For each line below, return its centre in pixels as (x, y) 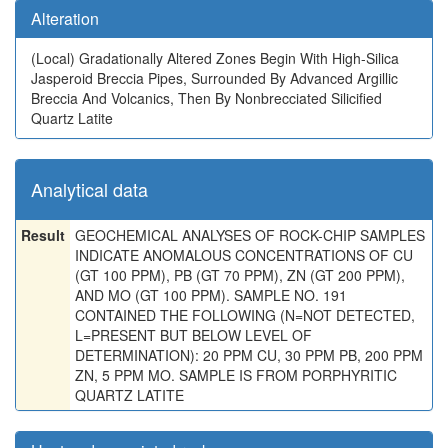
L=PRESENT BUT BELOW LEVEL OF (193, 335)
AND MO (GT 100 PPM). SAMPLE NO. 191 (211, 295)
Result (43, 235)
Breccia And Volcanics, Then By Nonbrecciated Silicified (206, 98)
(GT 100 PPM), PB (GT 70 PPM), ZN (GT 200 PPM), (240, 275)
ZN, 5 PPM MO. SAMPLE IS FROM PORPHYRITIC (236, 375)
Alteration (65, 18)
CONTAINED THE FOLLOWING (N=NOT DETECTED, (245, 315)
